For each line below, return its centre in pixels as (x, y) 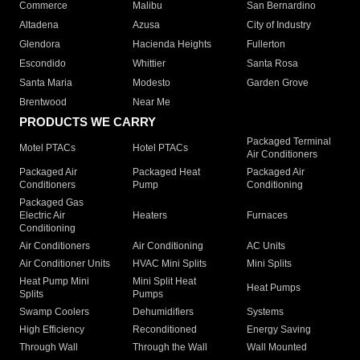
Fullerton (266, 45)
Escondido (43, 64)
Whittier (149, 64)
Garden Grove (277, 83)
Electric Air (42, 216)
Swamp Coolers (54, 312)
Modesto (152, 83)
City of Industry (278, 25)
